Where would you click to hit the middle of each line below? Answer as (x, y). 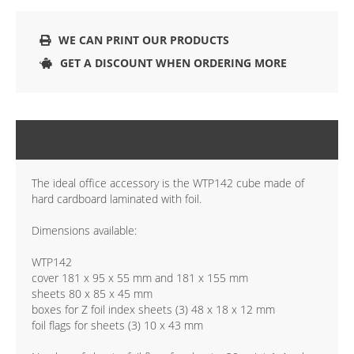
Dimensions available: (84, 231)
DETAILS (80, 140)
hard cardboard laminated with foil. (117, 199)
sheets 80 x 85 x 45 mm (92, 294)
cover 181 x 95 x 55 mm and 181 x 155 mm (140, 278)
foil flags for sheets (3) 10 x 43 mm (117, 326)
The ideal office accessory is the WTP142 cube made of (168, 183)
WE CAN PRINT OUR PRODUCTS (144, 40)
